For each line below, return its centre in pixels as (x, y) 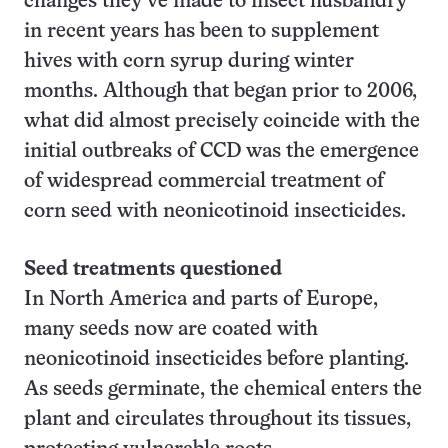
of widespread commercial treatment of (204, 181)
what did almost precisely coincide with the (222, 121)
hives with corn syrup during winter (189, 61)
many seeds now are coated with (171, 329)
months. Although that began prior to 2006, (220, 91)
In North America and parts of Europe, (201, 299)
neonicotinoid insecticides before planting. (216, 359)
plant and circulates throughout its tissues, (217, 419)
